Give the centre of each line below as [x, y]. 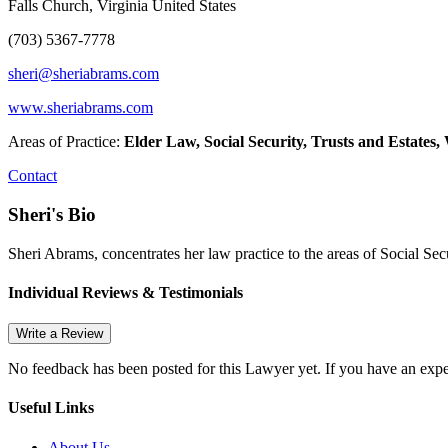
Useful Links [51, 408]
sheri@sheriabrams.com [83, 74]
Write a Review [59, 334]
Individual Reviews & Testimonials [125, 292]
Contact [32, 176]
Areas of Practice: [64, 142]
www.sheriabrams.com [80, 108]
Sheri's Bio [52, 214]
